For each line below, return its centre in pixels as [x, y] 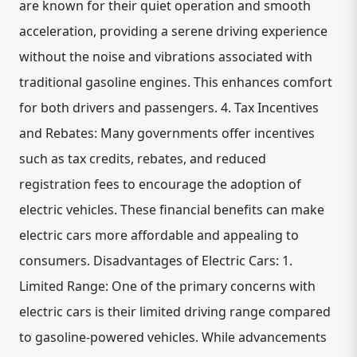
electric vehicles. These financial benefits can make [172, 209]
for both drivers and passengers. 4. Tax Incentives [169, 107]
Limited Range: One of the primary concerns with [167, 286]
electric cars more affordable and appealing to [159, 235]
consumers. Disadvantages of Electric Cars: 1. [156, 260]
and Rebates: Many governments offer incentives [167, 133]
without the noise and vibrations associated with [166, 56]
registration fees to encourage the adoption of [160, 184]
